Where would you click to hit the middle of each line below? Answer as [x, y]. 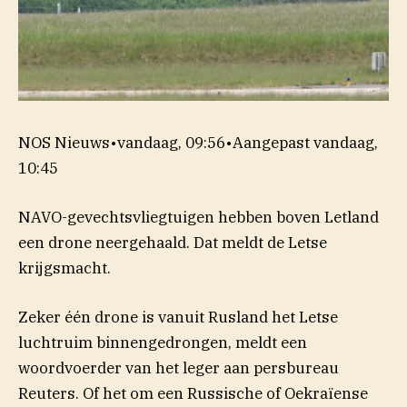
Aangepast [273, 142]
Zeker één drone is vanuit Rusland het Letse [178, 317]
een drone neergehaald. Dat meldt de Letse [173, 242]
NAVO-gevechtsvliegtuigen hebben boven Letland [199, 217]
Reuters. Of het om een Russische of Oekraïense [193, 393]
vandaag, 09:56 [171, 142]
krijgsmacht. [65, 268]
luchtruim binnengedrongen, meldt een [163, 342]
